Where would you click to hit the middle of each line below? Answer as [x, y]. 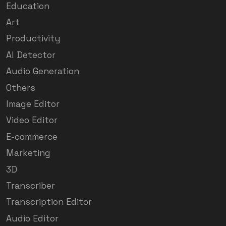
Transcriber [31, 185]
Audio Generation [43, 71]
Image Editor [33, 104]
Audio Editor [32, 218]
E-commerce [32, 136]
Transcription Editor [49, 202]
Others [21, 88]
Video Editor [32, 120]
